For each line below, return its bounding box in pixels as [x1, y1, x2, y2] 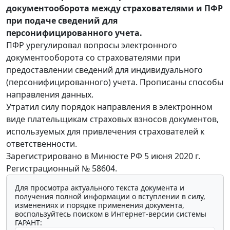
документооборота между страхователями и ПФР [6, 2, 223, 14]
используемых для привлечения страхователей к [6, 125, 204, 137]
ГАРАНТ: [15, 217, 42, 227]
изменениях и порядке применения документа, [15, 200, 184, 210]
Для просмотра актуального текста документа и [15, 182, 184, 193]
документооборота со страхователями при [6, 51, 180, 63]
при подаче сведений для [6, 14, 118, 26]
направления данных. [6, 88, 93, 100]
